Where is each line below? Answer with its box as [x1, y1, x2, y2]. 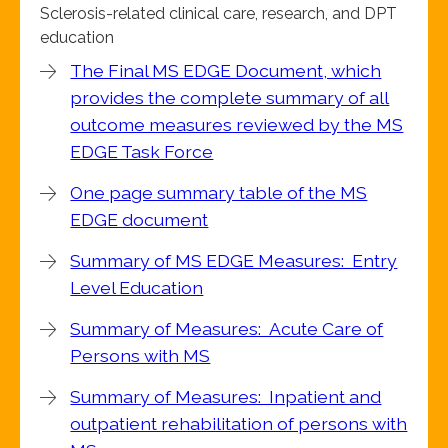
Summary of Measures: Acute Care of [70, 318, 384, 340]
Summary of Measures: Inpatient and [70, 386, 382, 408]
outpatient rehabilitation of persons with [70, 413, 408, 435]
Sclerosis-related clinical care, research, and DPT [40, 4, 398, 24]
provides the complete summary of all [70, 87, 390, 109]
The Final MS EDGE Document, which [70, 60, 382, 82]
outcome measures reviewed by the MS [70, 114, 404, 136]
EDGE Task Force [70, 141, 214, 163]
